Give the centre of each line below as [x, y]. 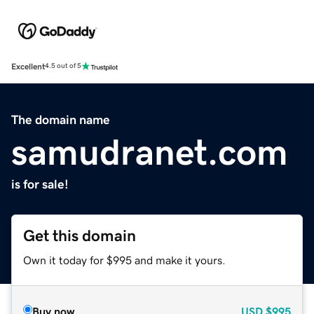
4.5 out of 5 [63, 66]
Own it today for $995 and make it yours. [124, 260]
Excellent [28, 66]
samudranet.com [150, 152]
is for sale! [40, 184]
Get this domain [80, 235]
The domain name [61, 120]
